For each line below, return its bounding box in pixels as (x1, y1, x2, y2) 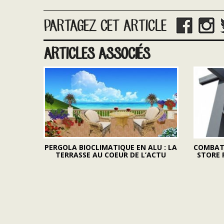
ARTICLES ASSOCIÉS (43, 43, 149, 63)
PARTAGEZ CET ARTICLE (43, 15, 166, 35)
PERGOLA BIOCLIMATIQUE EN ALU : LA (44, 142, 177, 152)
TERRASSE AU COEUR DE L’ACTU (55, 150, 166, 160)
